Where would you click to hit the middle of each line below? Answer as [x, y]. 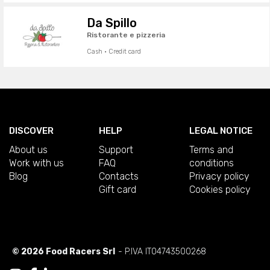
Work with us [36, 163]
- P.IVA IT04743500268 [162, 252]
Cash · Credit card [114, 51]
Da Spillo [111, 23]
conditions [211, 163]
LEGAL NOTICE [221, 131]
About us [28, 150]
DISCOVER [31, 131]
